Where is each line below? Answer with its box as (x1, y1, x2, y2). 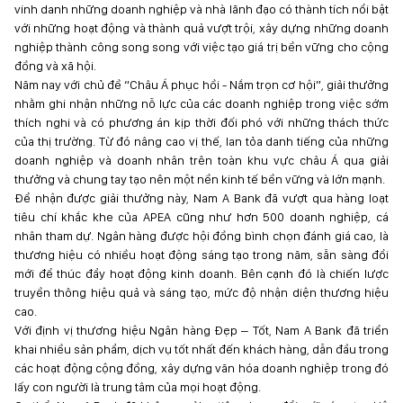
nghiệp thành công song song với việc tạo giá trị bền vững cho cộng (14, 40, 389, 54)
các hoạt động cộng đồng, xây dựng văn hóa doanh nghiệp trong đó (14, 361, 389, 375)
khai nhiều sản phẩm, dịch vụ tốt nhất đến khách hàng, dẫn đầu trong (14, 342, 389, 356)
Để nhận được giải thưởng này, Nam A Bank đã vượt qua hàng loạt (14, 191, 389, 205)
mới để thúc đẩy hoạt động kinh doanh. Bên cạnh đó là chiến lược (14, 266, 389, 281)
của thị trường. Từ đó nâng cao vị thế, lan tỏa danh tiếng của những (14, 134, 389, 148)
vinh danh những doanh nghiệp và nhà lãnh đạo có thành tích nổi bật (14, 2, 389, 16)
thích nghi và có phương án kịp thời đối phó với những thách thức (14, 115, 389, 130)
